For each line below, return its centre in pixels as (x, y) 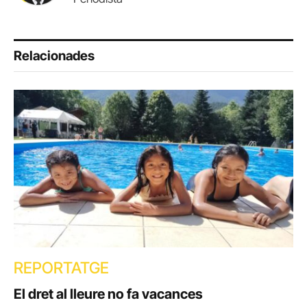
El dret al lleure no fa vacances (108, 294)
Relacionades (54, 56)
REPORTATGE (61, 268)
